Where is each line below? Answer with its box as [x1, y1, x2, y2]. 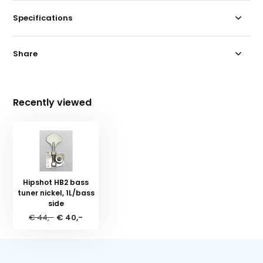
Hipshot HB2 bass [23, 177, 89, 187]
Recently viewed [13, 95, 92, 109]
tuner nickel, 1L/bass [17, 187, 95, 198]
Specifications [13, 12, 73, 23]
